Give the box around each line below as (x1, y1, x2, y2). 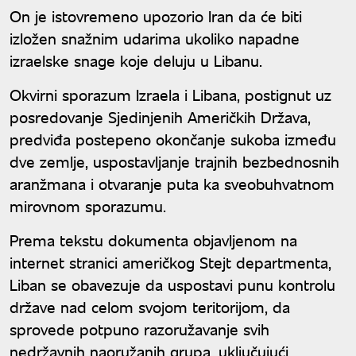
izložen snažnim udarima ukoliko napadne (10, 27, 300, 49)
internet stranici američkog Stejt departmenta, (10, 251, 331, 273)
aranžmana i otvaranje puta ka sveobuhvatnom (10, 172, 335, 195)
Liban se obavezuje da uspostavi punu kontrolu (10, 273, 335, 296)
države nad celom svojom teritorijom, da (10, 296, 290, 318)
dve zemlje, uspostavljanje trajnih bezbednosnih (10, 150, 339, 172)
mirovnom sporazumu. (10, 195, 166, 217)
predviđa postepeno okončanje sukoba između (10, 128, 336, 150)
